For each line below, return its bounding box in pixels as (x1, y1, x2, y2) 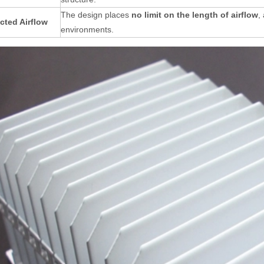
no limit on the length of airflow (131, 9, 258, 19)
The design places (61, 9, 131, 19)
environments (61, 24, 111, 34)
